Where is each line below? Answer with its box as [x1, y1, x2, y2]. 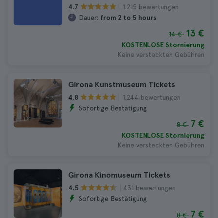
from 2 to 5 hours [100, 14, 156, 21]
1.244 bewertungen [123, 93, 181, 101]
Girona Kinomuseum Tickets [68, 170, 170, 180]
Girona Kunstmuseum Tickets [68, 80, 175, 89]
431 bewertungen [123, 183, 176, 192]
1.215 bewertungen [123, 2, 179, 11]
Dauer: [79, 14, 98, 21]
